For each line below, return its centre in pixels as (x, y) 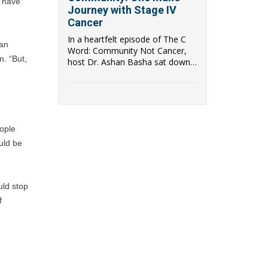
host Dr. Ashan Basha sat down (129, 62)
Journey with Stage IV (122, 10)
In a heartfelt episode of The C (127, 39)
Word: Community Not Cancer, (127, 50)
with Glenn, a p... (99, 73)
